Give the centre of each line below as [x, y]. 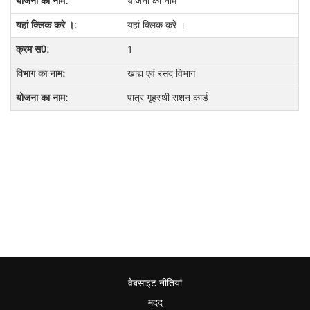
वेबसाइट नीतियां [155, 283]
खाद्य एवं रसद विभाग [161, 74]
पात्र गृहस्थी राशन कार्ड [167, 98]
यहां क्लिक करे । [156, 25]
